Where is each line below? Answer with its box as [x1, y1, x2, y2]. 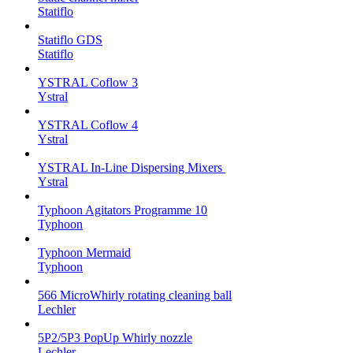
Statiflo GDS [38, 32, 102, 46]
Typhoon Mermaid [38, 245, 131, 259]
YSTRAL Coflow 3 [38, 75, 138, 89]
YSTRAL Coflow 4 [38, 117, 138, 132]
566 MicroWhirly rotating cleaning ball [38, 288, 232, 302]
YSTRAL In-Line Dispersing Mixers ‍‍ [38, 160, 225, 174]
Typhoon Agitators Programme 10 [38, 203, 207, 217]
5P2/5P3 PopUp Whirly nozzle [38, 330, 192, 344]
